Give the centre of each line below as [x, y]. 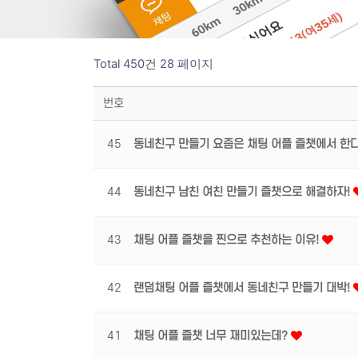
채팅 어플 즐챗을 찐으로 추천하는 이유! [228, 240]
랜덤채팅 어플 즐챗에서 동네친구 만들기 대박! [243, 288]
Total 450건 [125, 64]
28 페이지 [185, 64]
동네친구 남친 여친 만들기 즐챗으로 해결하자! [243, 192]
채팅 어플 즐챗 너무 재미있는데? [212, 336]
